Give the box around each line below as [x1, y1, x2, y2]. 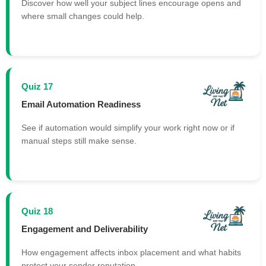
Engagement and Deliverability [21, 223, 148, 234]
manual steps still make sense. [21, 136, 137, 146]
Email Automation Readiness [21, 99, 141, 109]
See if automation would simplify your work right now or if [21, 123, 235, 133]
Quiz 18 [21, 207, 53, 216]
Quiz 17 [21, 82, 53, 91]
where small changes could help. [21, 11, 144, 21]
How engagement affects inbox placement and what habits [21, 248, 241, 258]
